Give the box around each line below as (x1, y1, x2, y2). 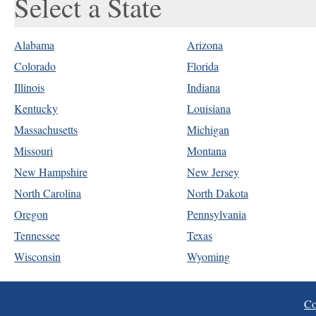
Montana (187, 142, 226, 158)
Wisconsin (14, 248, 61, 264)
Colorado (14, 58, 56, 73)
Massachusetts (14, 121, 78, 137)
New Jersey (187, 164, 239, 179)
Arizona (187, 37, 223, 52)
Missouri (14, 142, 53, 158)
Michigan (187, 121, 229, 137)
